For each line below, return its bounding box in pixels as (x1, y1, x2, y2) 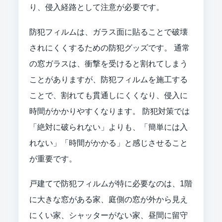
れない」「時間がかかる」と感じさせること (29, 138, 188, 147)
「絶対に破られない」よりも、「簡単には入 (29, 122, 188, 131)
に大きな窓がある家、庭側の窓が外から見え (29, 195, 188, 204)
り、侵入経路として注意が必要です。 (29, 2, 164, 11)
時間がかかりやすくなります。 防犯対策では (29, 107, 190, 115)
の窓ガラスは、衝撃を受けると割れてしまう (29, 59, 188, 68)
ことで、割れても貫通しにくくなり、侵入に (29, 91, 188, 100)
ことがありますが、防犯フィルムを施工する (29, 75, 188, 84)
